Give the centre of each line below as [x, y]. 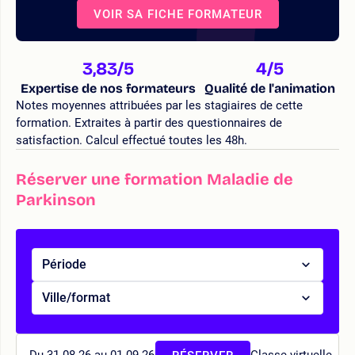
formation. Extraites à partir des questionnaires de [149, 122]
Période [64, 264]
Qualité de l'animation [269, 88]
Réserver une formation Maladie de [155, 179]
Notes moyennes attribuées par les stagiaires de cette [159, 105]
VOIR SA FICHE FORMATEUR [177, 14]
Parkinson [56, 199]
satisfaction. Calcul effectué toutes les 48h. [132, 140]
